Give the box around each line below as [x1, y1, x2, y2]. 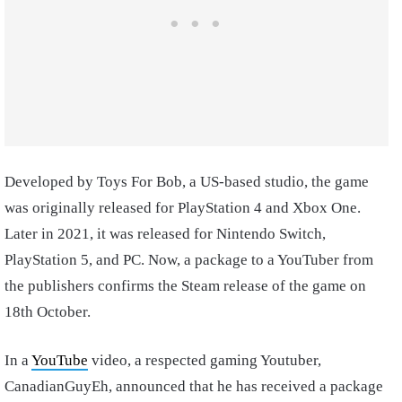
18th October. [4, 303, 91, 321]
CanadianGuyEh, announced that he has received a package [4, 378, 383, 396]
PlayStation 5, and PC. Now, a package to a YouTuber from [4, 251, 373, 269]
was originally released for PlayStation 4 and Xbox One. [4, 199, 361, 217]
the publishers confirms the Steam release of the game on [4, 277, 366, 295]
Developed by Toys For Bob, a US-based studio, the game [4, 173, 369, 191]
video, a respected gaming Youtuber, [88, 352, 321, 370]
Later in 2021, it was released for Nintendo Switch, [4, 225, 326, 243]
